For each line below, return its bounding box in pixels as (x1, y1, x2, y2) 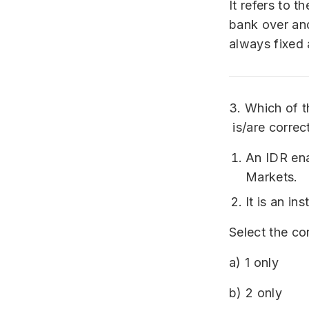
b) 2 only (229, 286, 282, 300)
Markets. (246, 170, 298, 184)
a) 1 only (229, 255, 279, 270)
